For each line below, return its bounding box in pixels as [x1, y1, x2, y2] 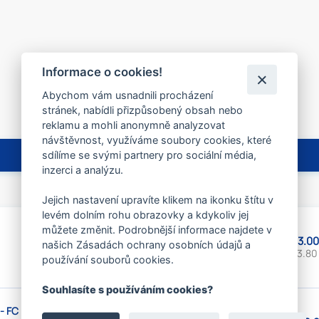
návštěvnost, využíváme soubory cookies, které [42, 133, 272, 146]
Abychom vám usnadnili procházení [42, 88, 214, 101]
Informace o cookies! [42, 64, 163, 79]
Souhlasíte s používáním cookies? [42, 283, 214, 296]
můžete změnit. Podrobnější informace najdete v [42, 223, 273, 236]
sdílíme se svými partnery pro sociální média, [42, 148, 257, 161]
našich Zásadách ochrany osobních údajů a [42, 238, 251, 251]
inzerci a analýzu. [42, 163, 124, 176]
